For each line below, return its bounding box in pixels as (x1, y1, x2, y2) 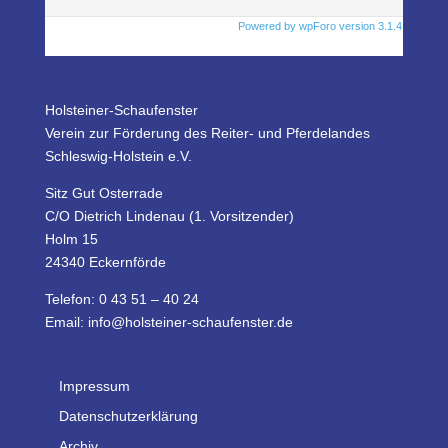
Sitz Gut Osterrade (44, 184, 163, 201)
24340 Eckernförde (44, 253, 166, 270)
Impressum (58, 378, 130, 395)
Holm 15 (44, 230, 98, 247)
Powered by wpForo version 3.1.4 (235, 19, 403, 32)
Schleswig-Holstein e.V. (44, 147, 192, 164)
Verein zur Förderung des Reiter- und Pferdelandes (44, 124, 370, 141)
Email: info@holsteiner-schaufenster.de (44, 313, 293, 330)
